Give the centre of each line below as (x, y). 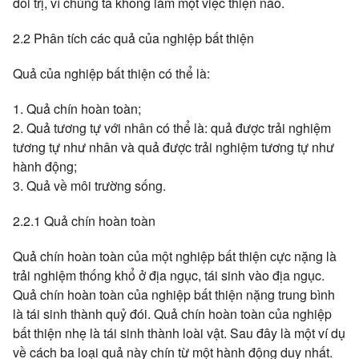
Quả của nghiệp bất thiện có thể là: (111, 73)
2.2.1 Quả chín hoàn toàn (84, 221)
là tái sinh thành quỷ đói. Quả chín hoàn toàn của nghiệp (172, 314)
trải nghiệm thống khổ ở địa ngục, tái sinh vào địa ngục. (169, 275)
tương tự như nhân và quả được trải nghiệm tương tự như (173, 147)
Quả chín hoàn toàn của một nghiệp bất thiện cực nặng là (175, 256)
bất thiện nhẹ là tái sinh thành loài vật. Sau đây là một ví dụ (179, 333)
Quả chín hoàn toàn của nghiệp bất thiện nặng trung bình (174, 294)
